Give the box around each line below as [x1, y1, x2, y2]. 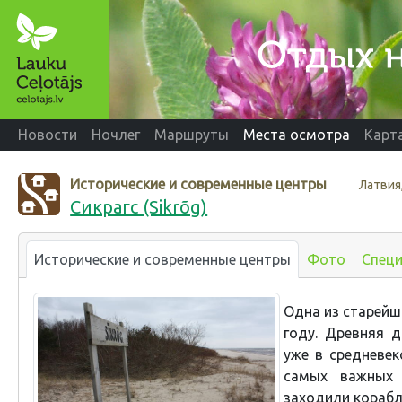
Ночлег [92, 127, 140, 144]
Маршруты [154, 127, 229, 144]
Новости [18, 127, 77, 144]
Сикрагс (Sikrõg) [70, 196, 208, 217]
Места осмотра [243, 127, 350, 144]
